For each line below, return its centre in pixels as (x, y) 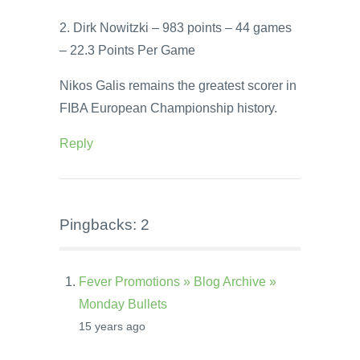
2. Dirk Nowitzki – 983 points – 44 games (176, 27)
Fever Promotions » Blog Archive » (178, 282)
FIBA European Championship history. (168, 108)
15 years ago (112, 327)
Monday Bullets (123, 305)
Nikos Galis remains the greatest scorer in (178, 85)
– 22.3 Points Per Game (127, 50)
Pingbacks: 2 (104, 225)
